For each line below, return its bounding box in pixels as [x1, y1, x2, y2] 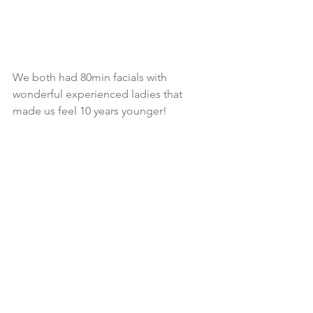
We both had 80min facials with [13, 70, 170, 84]
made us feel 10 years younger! [13, 103, 167, 117]
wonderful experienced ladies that [13, 87, 185, 101]
